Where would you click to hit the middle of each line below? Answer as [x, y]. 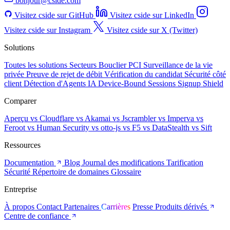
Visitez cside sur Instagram [47, 30]
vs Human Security [59, 127]
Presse [144, 206]
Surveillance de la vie [178, 65]
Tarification [185, 162]
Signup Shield [200, 83]
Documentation [30, 162]
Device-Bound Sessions [138, 83]
